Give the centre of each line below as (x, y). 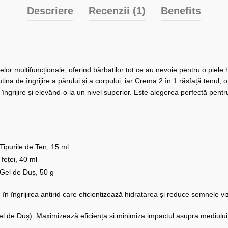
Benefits (181, 11)
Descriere (50, 11)
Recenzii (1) (117, 11)
